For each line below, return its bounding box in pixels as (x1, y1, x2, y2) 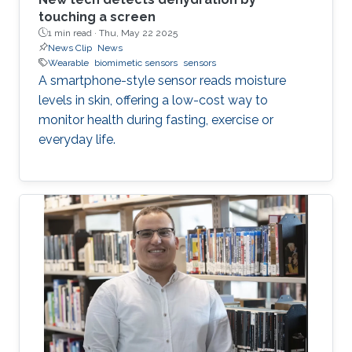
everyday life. (38, 131, 115, 147)
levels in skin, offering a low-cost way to (38, 92, 268, 108)
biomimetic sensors (94, 57, 178, 68)
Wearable (48, 57, 89, 68)
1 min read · (48, 27, 99, 38)
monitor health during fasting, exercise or (38, 112, 273, 127)
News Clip (48, 42, 92, 53)
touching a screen (38, 9, 156, 24)
